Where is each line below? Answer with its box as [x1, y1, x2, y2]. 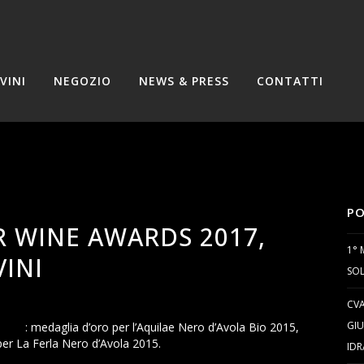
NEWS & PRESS [139, 73, 229, 89]
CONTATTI [257, 73, 323, 89]
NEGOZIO [54, 73, 111, 89]
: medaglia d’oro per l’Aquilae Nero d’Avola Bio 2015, [25, 319, 299, 335]
